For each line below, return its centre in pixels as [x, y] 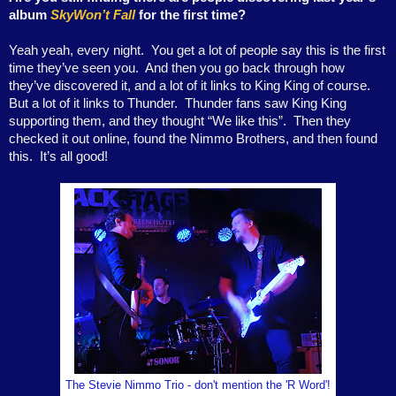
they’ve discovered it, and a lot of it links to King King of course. [190, 86]
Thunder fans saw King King [266, 103]
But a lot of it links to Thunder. [93, 103]
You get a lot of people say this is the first [268, 50]
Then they [322, 121]
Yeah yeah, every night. [76, 50]
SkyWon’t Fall [93, 15]
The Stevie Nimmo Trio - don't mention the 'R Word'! [198, 385]
